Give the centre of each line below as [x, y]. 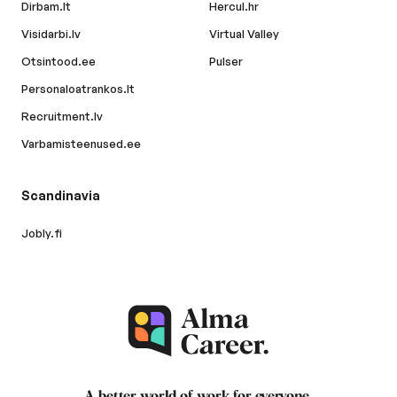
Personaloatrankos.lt [78, 89]
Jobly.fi [42, 234]
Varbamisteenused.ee [81, 144]
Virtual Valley [244, 34]
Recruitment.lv [62, 117]
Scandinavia [61, 196]
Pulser [226, 62]
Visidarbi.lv [51, 34]
